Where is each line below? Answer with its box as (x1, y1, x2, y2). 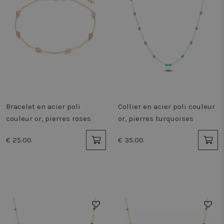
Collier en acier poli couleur (118, 102, 215, 111)
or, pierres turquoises (118, 114, 193, 123)
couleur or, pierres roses (6, 114, 91, 123)
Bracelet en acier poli (6, 102, 80, 111)
